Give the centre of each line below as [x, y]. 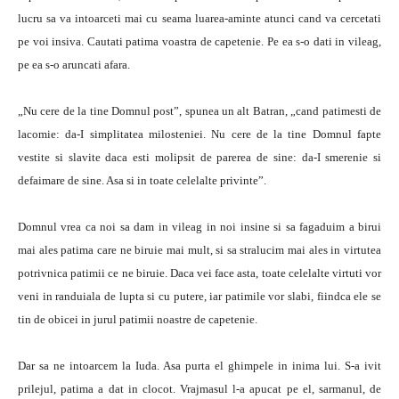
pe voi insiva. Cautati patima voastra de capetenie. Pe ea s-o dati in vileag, [199, 41]
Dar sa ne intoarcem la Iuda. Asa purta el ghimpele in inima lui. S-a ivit [199, 366]
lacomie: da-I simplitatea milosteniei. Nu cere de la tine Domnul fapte [199, 134]
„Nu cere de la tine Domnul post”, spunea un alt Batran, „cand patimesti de [199, 111]
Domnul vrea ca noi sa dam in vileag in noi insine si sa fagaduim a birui [199, 227]
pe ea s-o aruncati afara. [74, 65]
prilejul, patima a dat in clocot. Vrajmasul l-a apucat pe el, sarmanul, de [199, 389]
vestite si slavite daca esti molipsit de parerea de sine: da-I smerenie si [199, 157]
